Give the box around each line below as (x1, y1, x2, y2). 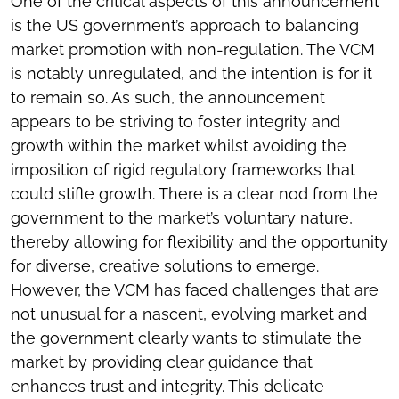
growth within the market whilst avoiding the (11, 136, 346, 155)
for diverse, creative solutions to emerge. (11, 256, 319, 275)
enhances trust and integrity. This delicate (11, 377, 324, 395)
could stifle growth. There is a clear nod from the (11, 184, 378, 203)
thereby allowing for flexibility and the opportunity (11, 232, 388, 251)
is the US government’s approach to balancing (11, 16, 359, 35)
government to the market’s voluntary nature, (11, 208, 353, 227)
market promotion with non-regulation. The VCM (11, 40, 375, 59)
